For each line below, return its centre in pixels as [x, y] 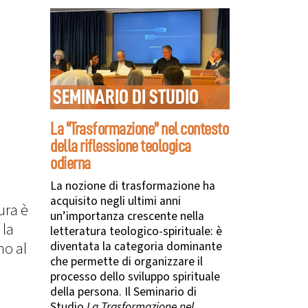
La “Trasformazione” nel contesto [139, 129]
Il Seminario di [161, 292]
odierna [71, 164]
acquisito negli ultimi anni [115, 201]
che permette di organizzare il [126, 262]
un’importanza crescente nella [127, 217]
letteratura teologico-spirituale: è [136, 232]
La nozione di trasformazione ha [133, 186]
